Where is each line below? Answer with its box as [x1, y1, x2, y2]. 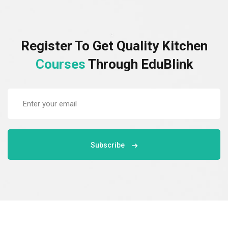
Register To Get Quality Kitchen [20, 38, 208, 54]
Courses [35, 56, 88, 72]
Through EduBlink [88, 56, 193, 72]
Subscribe [91, 141, 125, 150]
